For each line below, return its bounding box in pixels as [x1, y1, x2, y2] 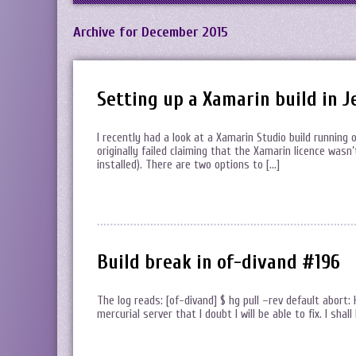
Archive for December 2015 [73, 24, 228, 41]
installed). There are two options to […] [97, 158, 280, 172]
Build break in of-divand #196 [97, 251, 340, 274]
